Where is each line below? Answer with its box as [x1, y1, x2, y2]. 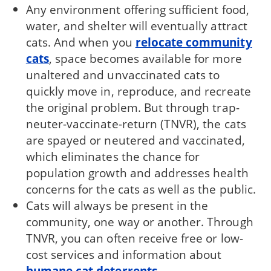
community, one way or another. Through [25, 214, 253, 230]
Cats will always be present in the [25, 197, 209, 214]
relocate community [135, 34, 252, 51]
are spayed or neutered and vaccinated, [25, 132, 245, 149]
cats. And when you [25, 34, 135, 51]
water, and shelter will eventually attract [25, 18, 247, 34]
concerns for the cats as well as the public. [25, 181, 256, 198]
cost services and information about [25, 246, 222, 263]
